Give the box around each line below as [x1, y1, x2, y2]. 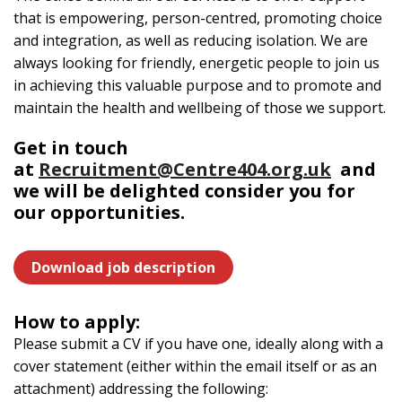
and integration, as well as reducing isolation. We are [13, 31, 368, 50]
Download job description [31, 258, 215, 277]
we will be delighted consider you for [13, 179, 355, 203]
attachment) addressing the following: [13, 379, 268, 398]
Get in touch [13, 135, 128, 160]
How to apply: [13, 310, 140, 334]
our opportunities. [13, 200, 189, 224]
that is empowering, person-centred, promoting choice [13, 8, 382, 28]
